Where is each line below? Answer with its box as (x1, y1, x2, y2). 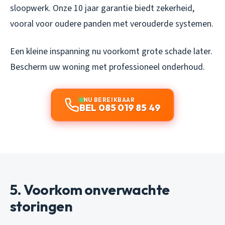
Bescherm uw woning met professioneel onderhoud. (10, 61, 205, 74)
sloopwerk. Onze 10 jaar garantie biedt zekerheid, (10, 2, 194, 15)
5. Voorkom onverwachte (10, 181, 170, 199)
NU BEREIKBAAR (83, 96, 135, 104)
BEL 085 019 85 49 (79, 102, 161, 114)
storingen (10, 197, 72, 215)
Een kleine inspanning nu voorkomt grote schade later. (10, 45, 212, 58)
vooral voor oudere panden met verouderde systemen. (10, 18, 213, 31)
